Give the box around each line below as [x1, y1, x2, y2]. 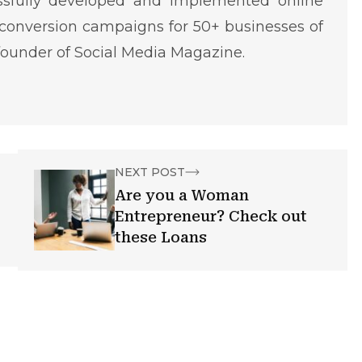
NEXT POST [115, 165, 186, 179]
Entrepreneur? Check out [115, 208, 308, 225]
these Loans [115, 229, 208, 246]
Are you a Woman [115, 187, 250, 204]
